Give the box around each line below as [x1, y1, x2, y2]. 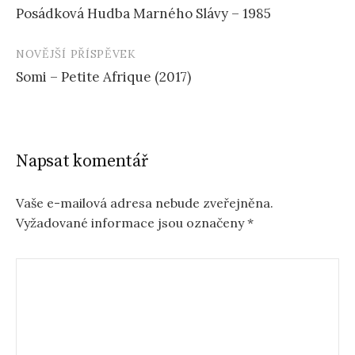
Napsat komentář [16, 151, 148, 173]
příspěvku [15, 12, 105, 37]
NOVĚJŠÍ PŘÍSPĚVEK [16, 47, 136, 62]
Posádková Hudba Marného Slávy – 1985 [16, 5, 271, 23]
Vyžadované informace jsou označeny [16, 215, 247, 231]
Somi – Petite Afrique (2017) [16, 68, 191, 86]
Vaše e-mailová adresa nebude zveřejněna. [16, 195, 273, 212]
